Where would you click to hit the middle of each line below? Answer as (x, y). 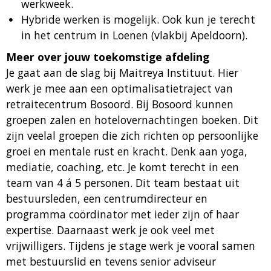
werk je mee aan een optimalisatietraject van (119, 88)
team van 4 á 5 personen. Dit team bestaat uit (123, 183)
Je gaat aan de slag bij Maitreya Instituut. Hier (122, 73)
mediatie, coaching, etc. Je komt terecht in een (122, 167)
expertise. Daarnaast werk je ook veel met (110, 230)
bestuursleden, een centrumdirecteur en (107, 198)
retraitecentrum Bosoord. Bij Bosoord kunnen (120, 104)
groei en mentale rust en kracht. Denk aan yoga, (127, 151)
